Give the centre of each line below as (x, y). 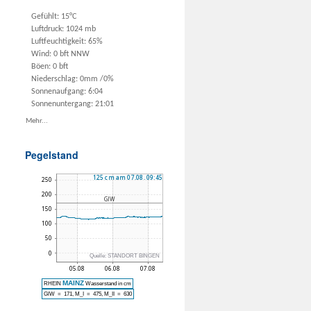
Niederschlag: (56, 79)
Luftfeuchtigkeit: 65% (67, 41)
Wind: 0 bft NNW (60, 54)
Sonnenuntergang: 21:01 (73, 104)
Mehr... (37, 121)
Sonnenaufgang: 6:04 (67, 91)
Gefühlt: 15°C (54, 16)
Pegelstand (52, 154)
